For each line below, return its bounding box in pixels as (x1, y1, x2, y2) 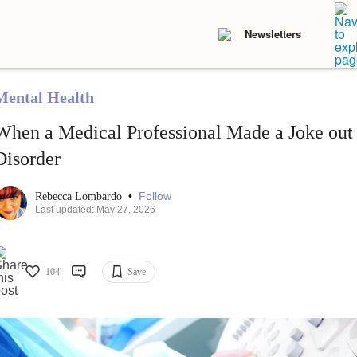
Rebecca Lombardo (34, 190, 125, 203)
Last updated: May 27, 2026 (34, 204, 155, 216)
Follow (138, 190, 171, 203)
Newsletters (245, 26, 301, 41)
